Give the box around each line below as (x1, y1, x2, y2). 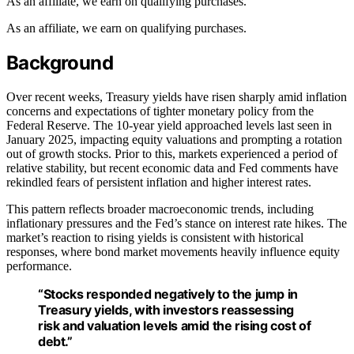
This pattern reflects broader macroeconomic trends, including (6, 202, 314, 217)
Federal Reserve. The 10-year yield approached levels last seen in (6, 119, 332, 133)
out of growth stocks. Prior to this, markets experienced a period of (6, 147, 337, 161)
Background (6, 51, 113, 75)
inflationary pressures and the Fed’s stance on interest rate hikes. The (6, 217, 347, 231)
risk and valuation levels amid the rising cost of (38, 318, 311, 334)
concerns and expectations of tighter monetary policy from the (6, 104, 314, 119)
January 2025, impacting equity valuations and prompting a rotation (6, 133, 342, 147)
